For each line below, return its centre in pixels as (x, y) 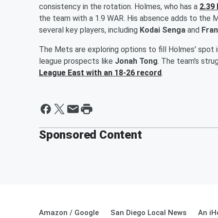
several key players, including (89, 30)
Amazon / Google (69, 212)
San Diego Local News (148, 212)
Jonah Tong (136, 61)
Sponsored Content (91, 135)
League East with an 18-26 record (100, 73)
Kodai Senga (163, 30)
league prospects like (77, 61)
